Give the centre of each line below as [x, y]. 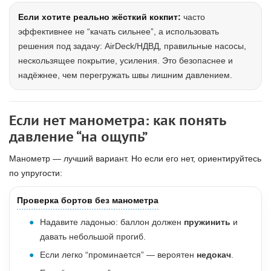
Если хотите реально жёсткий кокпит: [100, 17]
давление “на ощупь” [78, 137]
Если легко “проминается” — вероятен [118, 255]
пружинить [207, 222]
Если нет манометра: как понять [117, 120]
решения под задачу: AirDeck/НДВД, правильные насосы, [132, 46]
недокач [214, 255]
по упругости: [36, 173]
